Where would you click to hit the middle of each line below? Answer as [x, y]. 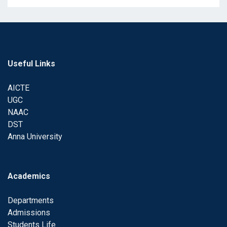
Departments [31, 200]
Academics [29, 176]
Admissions [29, 212]
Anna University [35, 136]
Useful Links [31, 63]
